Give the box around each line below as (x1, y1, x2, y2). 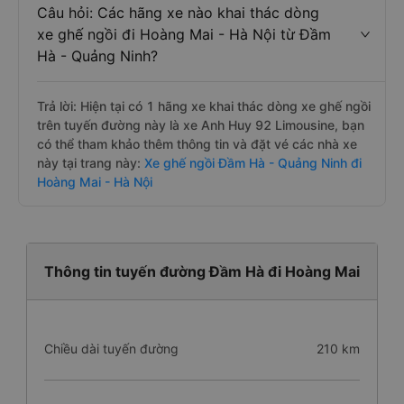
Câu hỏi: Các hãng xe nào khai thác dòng (37, 4, 319, 22)
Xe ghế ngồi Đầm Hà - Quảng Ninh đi (141, 155, 362, 170)
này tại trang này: (37, 155, 141, 170)
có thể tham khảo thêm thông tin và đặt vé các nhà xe (37, 136, 357, 151)
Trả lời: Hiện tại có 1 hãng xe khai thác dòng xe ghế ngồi (37, 98, 371, 114)
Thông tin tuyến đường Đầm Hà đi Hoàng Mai (44, 262, 360, 280)
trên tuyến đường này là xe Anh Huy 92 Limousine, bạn (37, 117, 364, 133)
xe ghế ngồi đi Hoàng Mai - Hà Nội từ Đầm (37, 25, 331, 43)
